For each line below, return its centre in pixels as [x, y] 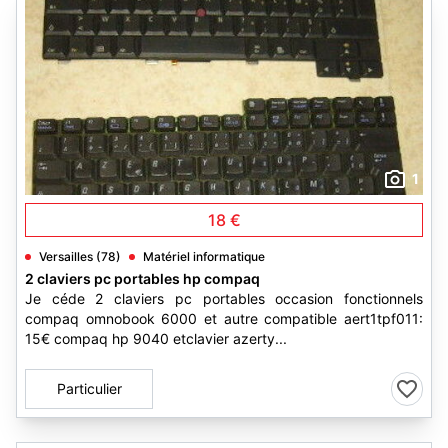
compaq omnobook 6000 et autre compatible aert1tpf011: [224, 318]
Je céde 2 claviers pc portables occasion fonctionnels [224, 298]
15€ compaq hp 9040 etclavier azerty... [156, 338]
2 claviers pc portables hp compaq [142, 278]
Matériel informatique [204, 256]
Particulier [89, 388]
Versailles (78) [80, 256]
